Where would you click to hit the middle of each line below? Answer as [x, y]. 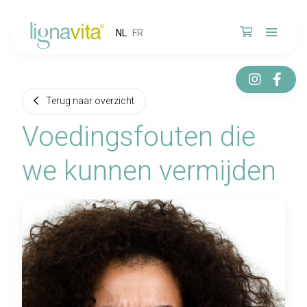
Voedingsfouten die [139, 137]
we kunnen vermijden [149, 171]
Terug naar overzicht [90, 101]
